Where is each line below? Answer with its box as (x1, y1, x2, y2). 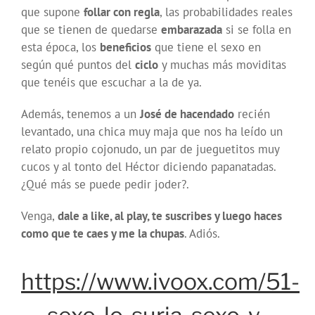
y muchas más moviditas (158, 57, 286, 73)
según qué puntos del (21, 57, 135, 73)
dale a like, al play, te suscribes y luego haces (58, 208, 282, 224)
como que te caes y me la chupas (21, 226, 184, 242)
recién (234, 106, 270, 122)
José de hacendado (140, 106, 234, 122)
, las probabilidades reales (160, 4, 292, 20)
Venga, (21, 208, 58, 224)
